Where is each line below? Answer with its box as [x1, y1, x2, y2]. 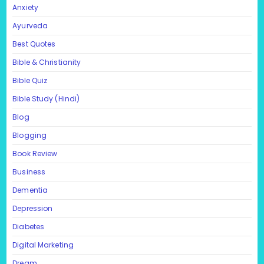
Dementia [12, 184, 48, 195]
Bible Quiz [12, 75, 48, 85]
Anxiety [12, 2, 38, 12]
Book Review [12, 148, 58, 159]
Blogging [12, 130, 47, 140]
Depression [12, 203, 53, 213]
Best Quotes [12, 38, 56, 49]
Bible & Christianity [12, 57, 81, 67]
